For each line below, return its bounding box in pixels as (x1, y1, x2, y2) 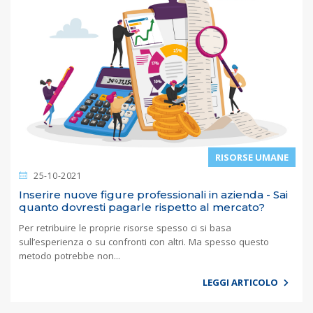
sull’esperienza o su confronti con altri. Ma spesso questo (19, 235, 269, 248)
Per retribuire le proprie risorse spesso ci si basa (19, 221, 231, 234)
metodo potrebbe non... (19, 249, 120, 262)
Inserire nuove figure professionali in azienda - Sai (19, 187, 288, 201)
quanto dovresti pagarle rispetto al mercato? (19, 200, 265, 214)
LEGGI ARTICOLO (203, 275, 280, 289)
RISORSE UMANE (215, 150, 289, 163)
